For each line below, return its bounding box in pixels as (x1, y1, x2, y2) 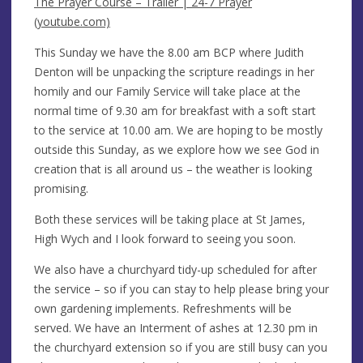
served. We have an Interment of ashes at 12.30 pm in (34, 319, 318, 335)
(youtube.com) (34, 13, 110, 29)
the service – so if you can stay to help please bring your (34, 280, 329, 297)
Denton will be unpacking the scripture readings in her (34, 63, 314, 79)
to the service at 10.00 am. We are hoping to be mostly (34, 122, 322, 138)
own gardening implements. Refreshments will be (34, 300, 292, 316)
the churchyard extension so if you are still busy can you (34, 339, 327, 355)
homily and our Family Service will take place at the (34, 83, 301, 99)
